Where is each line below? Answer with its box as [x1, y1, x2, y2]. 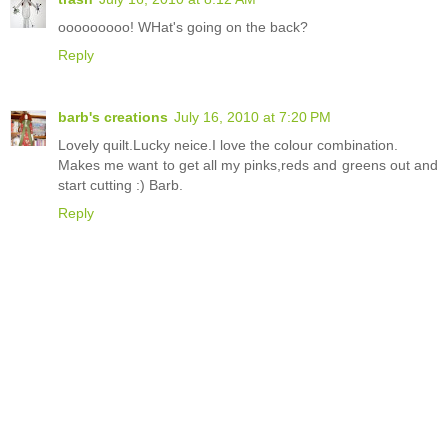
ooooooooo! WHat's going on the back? [58, 18, 308, 35]
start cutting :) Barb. [58, 176, 183, 193]
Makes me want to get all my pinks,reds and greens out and [58, 156, 438, 173]
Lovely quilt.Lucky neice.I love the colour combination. [58, 136, 398, 153]
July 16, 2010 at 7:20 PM [174, 108, 331, 125]
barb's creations [58, 108, 168, 125]
